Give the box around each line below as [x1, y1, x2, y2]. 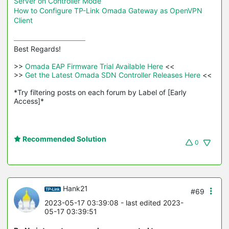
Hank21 [63, 184, 88, 193]
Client [14, 16, 33, 25]
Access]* [14, 97, 44, 106]
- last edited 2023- [119, 198, 184, 207]
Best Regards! [14, 44, 63, 54]
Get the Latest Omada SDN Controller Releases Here [23, 71, 202, 80]
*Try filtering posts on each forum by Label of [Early [14, 88, 187, 97]
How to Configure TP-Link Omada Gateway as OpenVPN [14, 6, 202, 15]
